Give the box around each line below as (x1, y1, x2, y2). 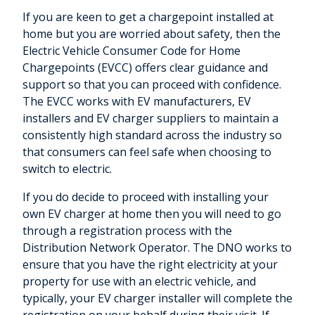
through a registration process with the (22, 223, 232, 239)
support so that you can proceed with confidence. (22, 77, 281, 93)
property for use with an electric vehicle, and (22, 274, 256, 290)
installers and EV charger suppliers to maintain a (22, 110, 278, 127)
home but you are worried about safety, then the (22, 26, 281, 42)
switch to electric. (22, 161, 115, 177)
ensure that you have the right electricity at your (22, 257, 278, 273)
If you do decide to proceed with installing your (22, 189, 269, 205)
